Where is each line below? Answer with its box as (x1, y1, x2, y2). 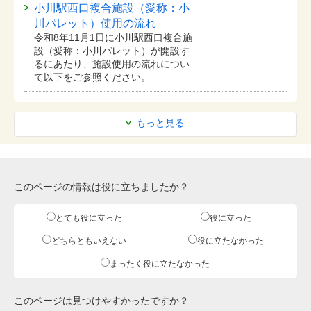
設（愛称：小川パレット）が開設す (34, 44, 190, 56)
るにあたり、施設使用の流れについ (34, 58, 190, 69)
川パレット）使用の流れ (34, 17, 156, 29)
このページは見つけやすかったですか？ (14, 294, 189, 306)
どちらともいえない (51, 236, 127, 246)
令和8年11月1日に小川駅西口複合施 (34, 31, 192, 43)
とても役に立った (56, 212, 123, 223)
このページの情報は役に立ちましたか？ (14, 180, 189, 192)
